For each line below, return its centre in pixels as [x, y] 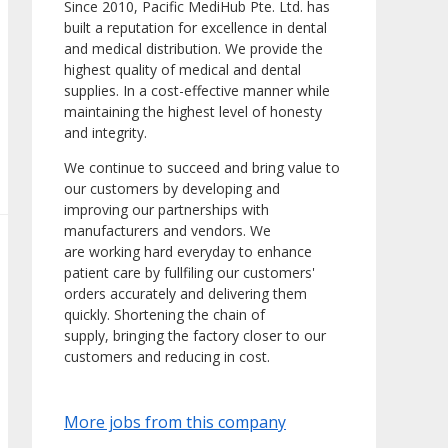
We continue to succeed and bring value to [202, 168]
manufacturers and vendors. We [167, 231]
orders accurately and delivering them [185, 294]
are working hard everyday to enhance [188, 252]
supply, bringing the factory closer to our [195, 336]
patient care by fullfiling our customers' [189, 273]
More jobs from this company [175, 422]
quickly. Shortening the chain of [164, 315]
